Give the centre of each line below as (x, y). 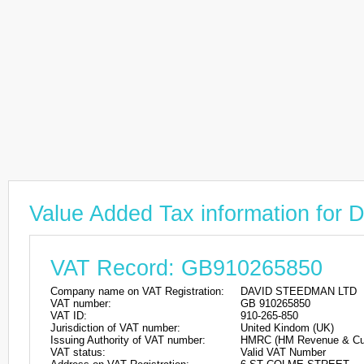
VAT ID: (69, 316)
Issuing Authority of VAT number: (128, 340)
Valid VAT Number (283, 352)
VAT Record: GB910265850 (186, 268)
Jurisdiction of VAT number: (115, 328)
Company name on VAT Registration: (137, 291)
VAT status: (78, 352)
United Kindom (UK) (287, 328)
